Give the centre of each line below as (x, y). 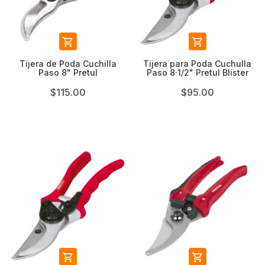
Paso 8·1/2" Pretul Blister (197, 72)
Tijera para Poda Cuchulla (197, 64)
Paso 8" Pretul (68, 72)
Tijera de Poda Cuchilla (68, 64)
